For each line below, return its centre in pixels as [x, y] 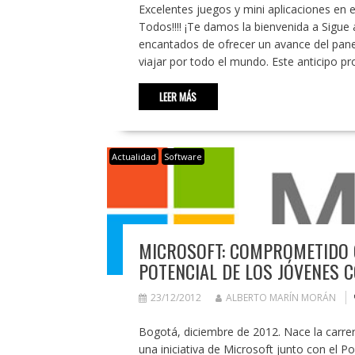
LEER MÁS [178, 96]
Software [183, 156]
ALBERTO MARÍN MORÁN [281, 297]
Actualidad [134, 156]
